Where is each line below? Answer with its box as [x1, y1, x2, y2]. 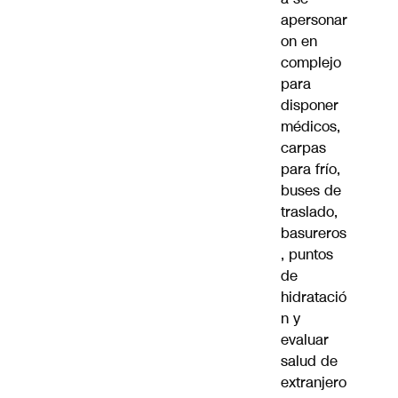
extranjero [281, 372, 346, 394]
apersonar [281, 10, 347, 31]
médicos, [281, 116, 340, 138]
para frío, [281, 159, 340, 180]
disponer [281, 95, 338, 116]
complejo [281, 52, 341, 74]
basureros [281, 223, 346, 244]
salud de [281, 351, 338, 372]
